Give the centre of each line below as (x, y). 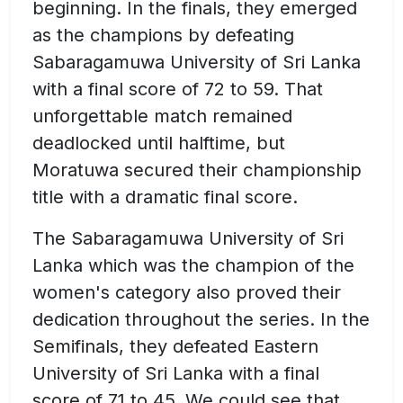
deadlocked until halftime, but (159, 143)
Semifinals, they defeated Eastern (175, 347)
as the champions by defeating (163, 36)
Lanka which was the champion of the (193, 266)
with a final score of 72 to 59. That (178, 90)
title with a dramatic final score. (165, 197)
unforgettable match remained (162, 116)
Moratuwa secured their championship (197, 170)
